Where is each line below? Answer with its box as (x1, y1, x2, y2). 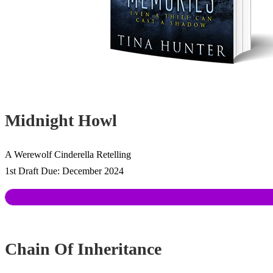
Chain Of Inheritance (5, 239, 161, 258)
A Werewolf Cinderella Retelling (5, 149, 131, 160)
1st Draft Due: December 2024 (5, 165, 124, 176)
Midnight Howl (5, 111, 117, 130)
